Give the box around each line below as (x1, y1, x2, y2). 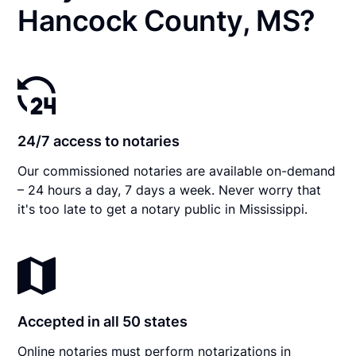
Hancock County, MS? (17, 2, 315, 38)
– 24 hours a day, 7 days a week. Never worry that (17, 181, 322, 198)
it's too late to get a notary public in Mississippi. (17, 200, 308, 217)
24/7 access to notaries (17, 132, 180, 149)
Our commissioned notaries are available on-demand (17, 162, 336, 179)
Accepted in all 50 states (17, 312, 188, 330)
